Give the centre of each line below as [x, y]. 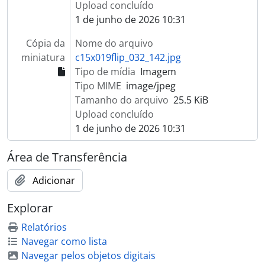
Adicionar [54, 180]
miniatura [43, 57]
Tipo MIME [98, 85]
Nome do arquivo [114, 43]
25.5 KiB [190, 100]
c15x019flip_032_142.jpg [128, 57]
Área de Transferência [67, 157]
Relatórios [44, 227]
